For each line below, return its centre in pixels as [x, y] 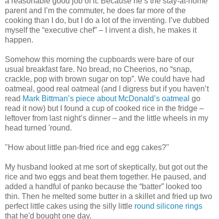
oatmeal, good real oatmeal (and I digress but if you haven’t [107, 88]
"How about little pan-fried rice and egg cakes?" [87, 147]
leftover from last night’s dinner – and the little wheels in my [107, 118]
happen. [19, 40]
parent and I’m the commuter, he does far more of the [95, 10]
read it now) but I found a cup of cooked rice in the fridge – [104, 108]
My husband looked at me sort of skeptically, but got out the [106, 167]
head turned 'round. [38, 128]
